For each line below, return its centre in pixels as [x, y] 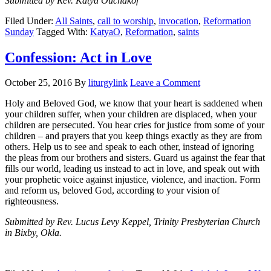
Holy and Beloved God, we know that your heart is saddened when [134, 103]
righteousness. [32, 201]
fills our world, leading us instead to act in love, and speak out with [132, 169]
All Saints [74, 21]
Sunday [19, 31]
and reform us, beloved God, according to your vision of [112, 191]
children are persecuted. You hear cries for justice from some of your [135, 125]
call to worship [126, 21]
